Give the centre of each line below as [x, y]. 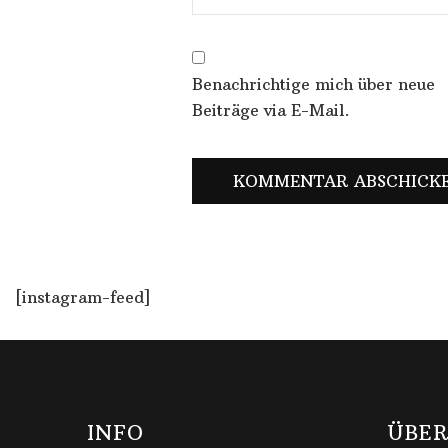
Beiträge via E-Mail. [271, 109]
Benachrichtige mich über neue [313, 83]
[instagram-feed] [83, 296]
